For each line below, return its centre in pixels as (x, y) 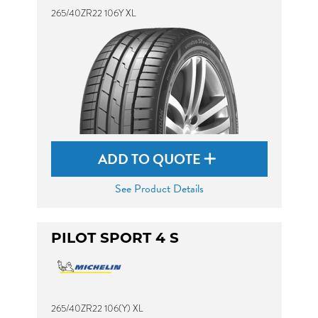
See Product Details (159, 189)
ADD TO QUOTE (151, 159)
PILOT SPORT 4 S (115, 239)
